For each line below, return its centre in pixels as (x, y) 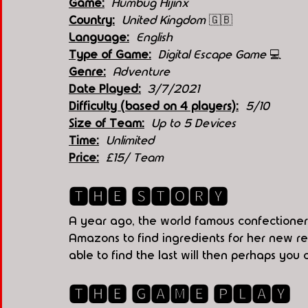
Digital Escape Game (212, 55)
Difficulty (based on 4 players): (154, 107)
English (154, 38)
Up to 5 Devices (195, 124)
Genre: (87, 72)
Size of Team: (107, 124)
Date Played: (105, 89)
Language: (99, 38)
